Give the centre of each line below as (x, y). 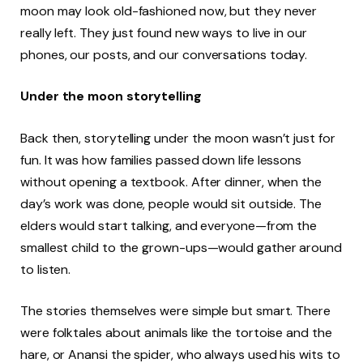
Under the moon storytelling (111, 96)
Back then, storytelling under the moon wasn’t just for (178, 138)
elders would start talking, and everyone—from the (169, 225)
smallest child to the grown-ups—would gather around (181, 247)
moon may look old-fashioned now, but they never (169, 11)
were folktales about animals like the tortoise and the (176, 333)
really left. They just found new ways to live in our (164, 32)
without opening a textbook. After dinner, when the (171, 181)
